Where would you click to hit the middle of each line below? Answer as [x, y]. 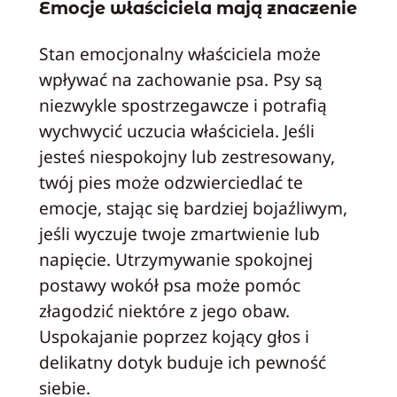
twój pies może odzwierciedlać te [171, 183]
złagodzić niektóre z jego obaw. [164, 311]
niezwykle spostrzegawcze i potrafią [183, 105]
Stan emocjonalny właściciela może [179, 54]
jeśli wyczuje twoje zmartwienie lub [179, 234]
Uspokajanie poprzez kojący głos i [174, 337]
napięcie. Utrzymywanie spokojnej [175, 260]
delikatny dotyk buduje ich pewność [182, 362]
